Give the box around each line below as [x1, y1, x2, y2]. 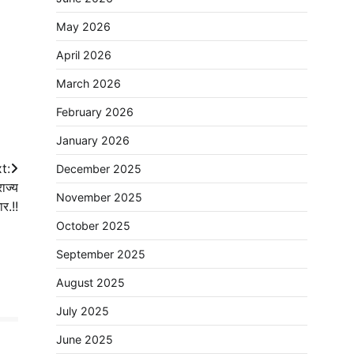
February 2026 [56, 105, 134, 119]
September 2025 [56, 247, 145, 261]
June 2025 [56, 333, 113, 346]
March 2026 [56, 77, 121, 90]
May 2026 [56, 20, 111, 33]
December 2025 [56, 162, 141, 175]
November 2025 [56, 190, 142, 204]
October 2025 [56, 219, 130, 232]
